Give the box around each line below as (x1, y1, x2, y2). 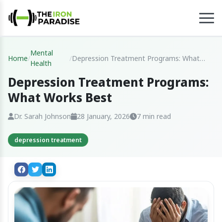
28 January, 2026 (77, 111, 130, 121)
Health (30, 58, 52, 68)
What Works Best (8, 89, 112, 106)
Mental (30, 48, 53, 57)
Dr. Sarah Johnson (14, 111, 71, 121)
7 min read (137, 111, 171, 121)
